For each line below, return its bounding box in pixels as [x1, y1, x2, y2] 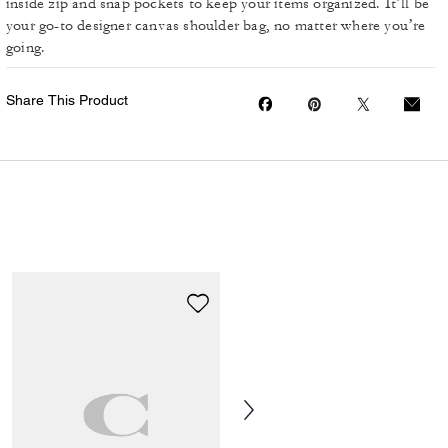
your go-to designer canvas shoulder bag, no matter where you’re [6, 16, 426, 35]
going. [6, 38, 50, 57]
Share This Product [6, 92, 128, 108]
